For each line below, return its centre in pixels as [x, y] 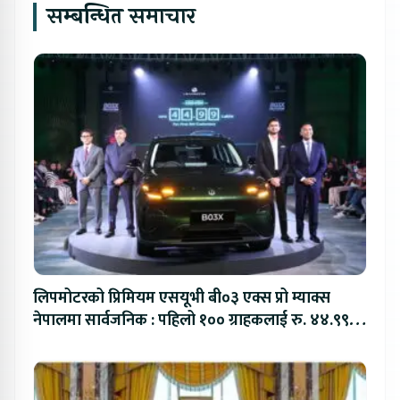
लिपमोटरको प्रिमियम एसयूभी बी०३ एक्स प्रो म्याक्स [182, 299]
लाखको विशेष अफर [93, 343]
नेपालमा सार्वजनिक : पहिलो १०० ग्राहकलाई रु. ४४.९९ [191, 321]
